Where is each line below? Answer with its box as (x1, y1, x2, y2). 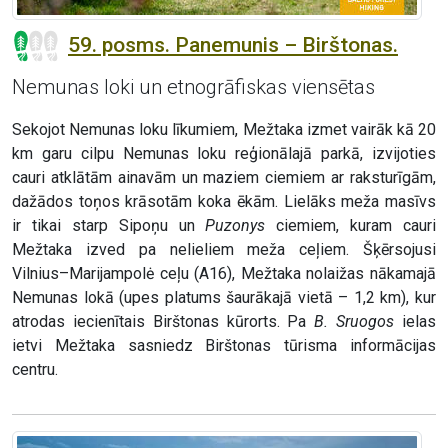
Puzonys (205, 216, 266, 236)
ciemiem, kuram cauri (265, 216, 436, 236)
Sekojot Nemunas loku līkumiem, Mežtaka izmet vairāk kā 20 (12, 120, 436, 140)
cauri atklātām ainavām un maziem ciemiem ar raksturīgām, (12, 168, 436, 188)
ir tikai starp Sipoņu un (12, 216, 206, 236)
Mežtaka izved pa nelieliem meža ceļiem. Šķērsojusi (12, 240, 436, 260)
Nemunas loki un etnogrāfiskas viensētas (12, 75, 375, 100)
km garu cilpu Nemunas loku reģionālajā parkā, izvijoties (12, 144, 436, 164)
